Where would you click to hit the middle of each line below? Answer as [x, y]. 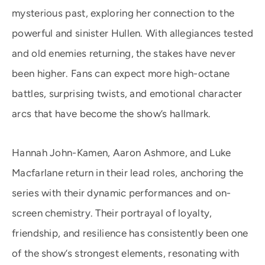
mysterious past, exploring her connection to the [123, 13]
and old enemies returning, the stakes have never [124, 53]
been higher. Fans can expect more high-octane [121, 73]
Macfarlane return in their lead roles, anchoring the [128, 173]
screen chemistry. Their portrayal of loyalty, [112, 213]
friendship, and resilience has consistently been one [130, 233]
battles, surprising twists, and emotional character [127, 93]
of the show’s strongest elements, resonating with [126, 253]
